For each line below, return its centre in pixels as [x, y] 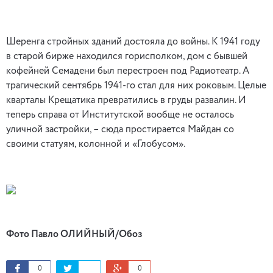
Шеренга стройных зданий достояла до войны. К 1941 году [133, 42]
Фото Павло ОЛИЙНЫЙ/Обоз [74, 235]
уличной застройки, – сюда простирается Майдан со [120, 130]
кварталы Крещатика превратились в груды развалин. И [126, 101]
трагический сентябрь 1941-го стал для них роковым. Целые [136, 86]
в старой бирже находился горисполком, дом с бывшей [127, 57]
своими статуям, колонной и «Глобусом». [96, 144]
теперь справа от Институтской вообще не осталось [120, 115]
